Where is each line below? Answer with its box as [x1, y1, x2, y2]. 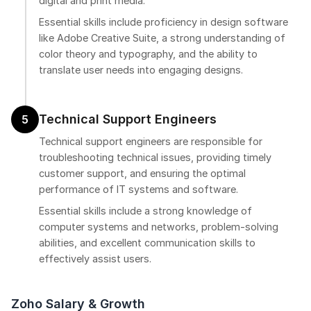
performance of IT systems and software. [39, 183, 238, 196]
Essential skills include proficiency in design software [39, 16, 288, 28]
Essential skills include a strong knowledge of [39, 205, 252, 217]
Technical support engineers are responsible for [39, 135, 262, 148]
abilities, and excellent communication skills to [39, 237, 255, 249]
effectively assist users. [39, 253, 151, 265]
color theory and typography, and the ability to [39, 48, 258, 60]
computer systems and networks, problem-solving [39, 221, 278, 233]
